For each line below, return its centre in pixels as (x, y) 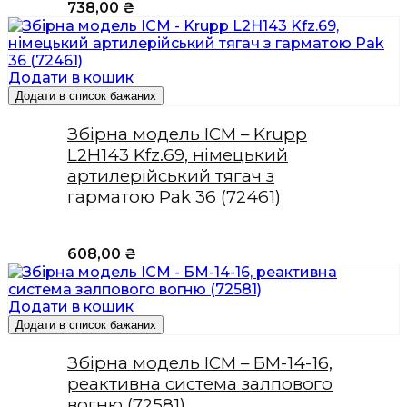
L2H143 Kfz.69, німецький (178, 155)
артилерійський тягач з (171, 176)
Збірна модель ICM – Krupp (187, 134)
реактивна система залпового (200, 383)
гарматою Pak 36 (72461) (174, 197)
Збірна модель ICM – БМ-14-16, (200, 362)
